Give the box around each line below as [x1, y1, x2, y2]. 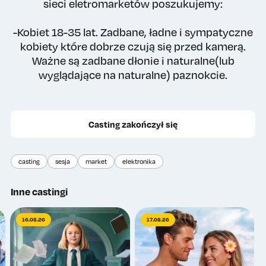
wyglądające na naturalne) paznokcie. [39, 68, 227, 81]
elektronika [122, 157, 156, 166]
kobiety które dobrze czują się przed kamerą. [20, 40, 246, 53]
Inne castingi [11, 185, 68, 198]
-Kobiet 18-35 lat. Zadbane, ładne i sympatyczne [13, 26, 253, 39]
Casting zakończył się [88, 119, 178, 129]
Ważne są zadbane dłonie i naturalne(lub [31, 54, 235, 67]
